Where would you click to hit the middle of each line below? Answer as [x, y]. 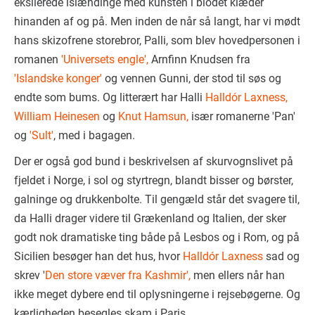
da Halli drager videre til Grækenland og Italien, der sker [150, 218]
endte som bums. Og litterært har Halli [110, 97]
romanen [38, 59]
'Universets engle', [105, 59]
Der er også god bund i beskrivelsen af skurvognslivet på [154, 161]
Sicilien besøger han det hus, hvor [98, 256]
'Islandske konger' [59, 78]
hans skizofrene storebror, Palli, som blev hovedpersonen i [157, 40]
